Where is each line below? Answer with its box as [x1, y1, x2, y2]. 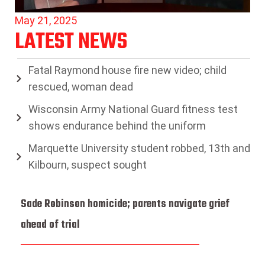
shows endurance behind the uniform [28, 119, 206, 132]
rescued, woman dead [28, 80, 133, 93]
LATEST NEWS [15, 25, 127, 59]
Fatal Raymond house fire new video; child [28, 63, 227, 76]
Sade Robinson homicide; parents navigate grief [21, 195, 230, 213]
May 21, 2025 [15, 14, 77, 27]
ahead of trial [21, 216, 80, 234]
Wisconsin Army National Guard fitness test [28, 102, 238, 115]
